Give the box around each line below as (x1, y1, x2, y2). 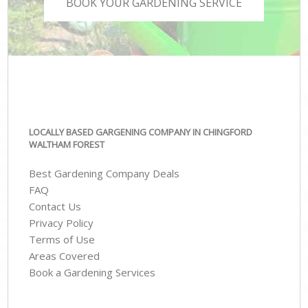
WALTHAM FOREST (29, 137, 105, 151)
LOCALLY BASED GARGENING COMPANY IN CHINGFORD (29, 125, 253, 138)
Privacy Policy (29, 216, 94, 230)
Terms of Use (29, 232, 96, 247)
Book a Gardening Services (29, 265, 156, 280)
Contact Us (29, 199, 82, 214)
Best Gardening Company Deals (29, 166, 180, 181)
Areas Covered (29, 249, 100, 263)
